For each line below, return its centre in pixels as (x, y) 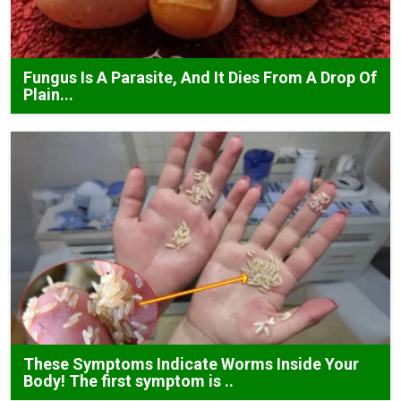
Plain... (48, 94)
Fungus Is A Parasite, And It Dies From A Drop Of (200, 77)
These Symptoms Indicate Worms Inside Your (191, 364)
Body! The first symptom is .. (128, 381)
